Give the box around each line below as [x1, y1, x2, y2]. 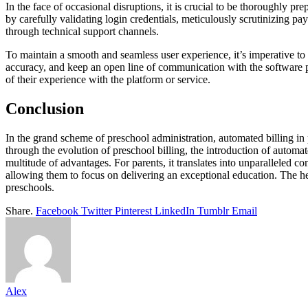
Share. [5, 205, 33, 217]
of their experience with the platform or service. [5, 74, 210, 86]
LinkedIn [155, 205, 195, 217]
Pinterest [115, 205, 152, 217]
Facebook [36, 205, 78, 217]
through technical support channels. [5, 25, 159, 38]
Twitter [81, 205, 112, 217]
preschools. [5, 181, 54, 194]
